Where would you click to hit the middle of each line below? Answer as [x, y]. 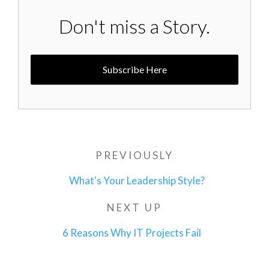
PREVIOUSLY [134, 155]
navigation [70, 172]
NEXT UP [134, 207]
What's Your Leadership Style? [137, 180]
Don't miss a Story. [134, 26]
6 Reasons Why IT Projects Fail [132, 233]
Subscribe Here [134, 69]
